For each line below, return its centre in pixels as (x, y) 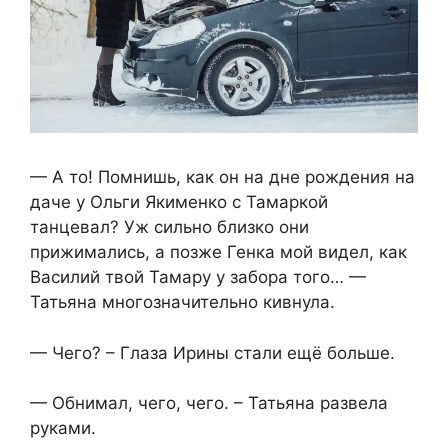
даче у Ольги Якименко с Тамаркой (179, 202)
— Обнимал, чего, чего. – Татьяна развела (209, 403)
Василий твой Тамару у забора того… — (198, 277)
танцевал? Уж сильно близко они (169, 227)
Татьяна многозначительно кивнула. (182, 302)
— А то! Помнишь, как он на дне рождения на (222, 177)
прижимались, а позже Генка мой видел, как (218, 252)
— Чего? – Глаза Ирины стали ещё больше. (212, 352)
